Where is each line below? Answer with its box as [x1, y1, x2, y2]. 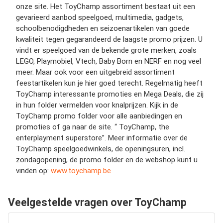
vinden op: [16, 166, 51, 175]
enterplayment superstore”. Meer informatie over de [16, 133, 188, 142]
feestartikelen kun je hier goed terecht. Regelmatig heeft [16, 79, 203, 88]
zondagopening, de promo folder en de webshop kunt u [16, 155, 198, 164]
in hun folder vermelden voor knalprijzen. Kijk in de [16, 101, 178, 110]
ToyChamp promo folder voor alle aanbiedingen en [16, 111, 182, 120]
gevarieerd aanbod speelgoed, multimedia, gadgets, [16, 13, 184, 22]
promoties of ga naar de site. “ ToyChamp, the [16, 122, 169, 131]
